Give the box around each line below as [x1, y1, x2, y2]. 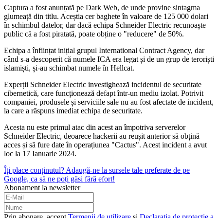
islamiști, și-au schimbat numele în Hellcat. [4, 64, 134, 73]
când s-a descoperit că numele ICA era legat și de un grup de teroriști [4, 55, 214, 64]
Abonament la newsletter [4, 183, 80, 192]
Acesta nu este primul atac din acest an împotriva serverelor [4, 123, 185, 132]
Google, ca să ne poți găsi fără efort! [4, 175, 115, 183]
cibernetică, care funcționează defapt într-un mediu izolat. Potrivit [4, 89, 203, 98]
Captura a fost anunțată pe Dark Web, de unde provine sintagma [4, 3, 200, 12]
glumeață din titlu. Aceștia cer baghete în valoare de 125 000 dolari [4, 12, 208, 21]
